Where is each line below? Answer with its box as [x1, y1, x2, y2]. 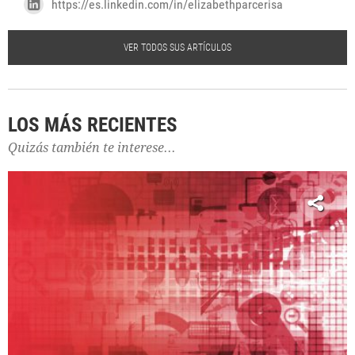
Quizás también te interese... [8, 139, 176, 155]
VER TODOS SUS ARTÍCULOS [124, 41, 231, 53]
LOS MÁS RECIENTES [8, 113, 177, 136]
